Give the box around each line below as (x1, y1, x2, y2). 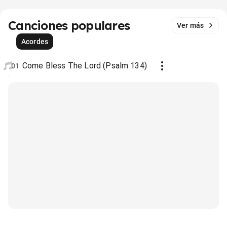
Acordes (21, 37, 48, 46)
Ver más (177, 21, 204, 29)
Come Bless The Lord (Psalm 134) (22, 61, 147, 70)
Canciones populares (8, 18, 130, 33)
